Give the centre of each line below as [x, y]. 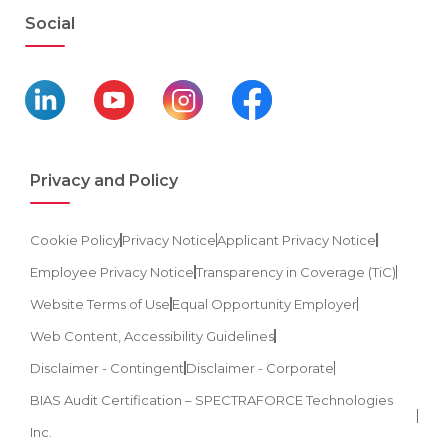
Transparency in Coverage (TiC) [295, 272]
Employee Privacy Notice [112, 272]
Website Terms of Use [100, 304]
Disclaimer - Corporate [259, 368]
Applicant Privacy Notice [296, 240]
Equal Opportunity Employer [264, 304]
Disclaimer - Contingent [107, 368]
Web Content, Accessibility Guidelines [152, 336]
